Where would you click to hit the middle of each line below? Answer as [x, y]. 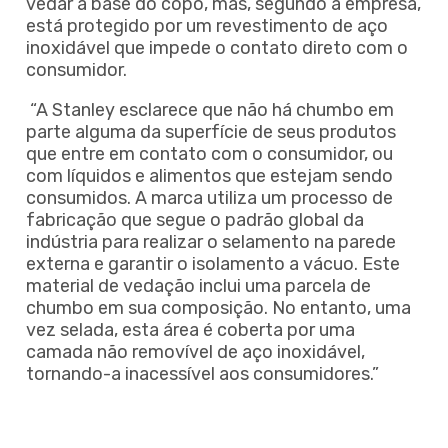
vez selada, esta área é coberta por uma [190, 329]
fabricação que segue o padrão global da [195, 219]
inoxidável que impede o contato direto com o [217, 47]
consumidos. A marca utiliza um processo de [209, 197]
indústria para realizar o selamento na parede [211, 241]
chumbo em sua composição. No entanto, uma [218, 307]
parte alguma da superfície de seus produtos [211, 131]
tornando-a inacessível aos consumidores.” [202, 373]
